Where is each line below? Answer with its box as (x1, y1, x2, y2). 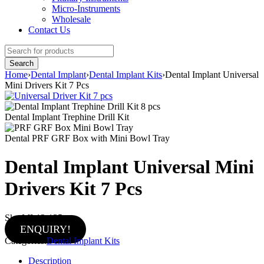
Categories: (5, 235, 47, 246)
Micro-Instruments (52, 4, 120, 14)
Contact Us (28, 25, 70, 35)
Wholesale (52, 14, 91, 24)
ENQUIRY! (19, 223, 71, 235)
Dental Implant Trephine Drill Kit (5, 112, 129, 122)
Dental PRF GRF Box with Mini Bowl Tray (5, 133, 170, 143)
